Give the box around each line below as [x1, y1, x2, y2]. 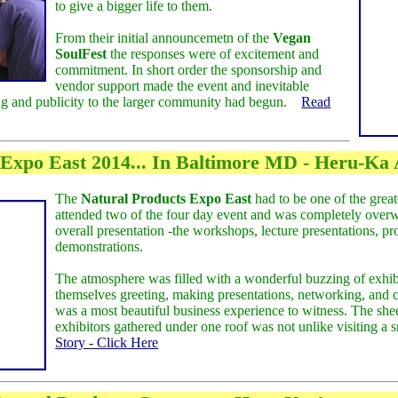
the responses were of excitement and [107, 46, 320, 62]
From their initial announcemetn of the [55, 30, 274, 46]
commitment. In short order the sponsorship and [55, 62, 322, 78]
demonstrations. [55, 238, 144, 254]
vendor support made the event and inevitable [55, 78, 310, 94]
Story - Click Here [55, 334, 159, 350]
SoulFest [55, 46, 107, 62]
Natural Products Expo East [81, 190, 252, 206]
